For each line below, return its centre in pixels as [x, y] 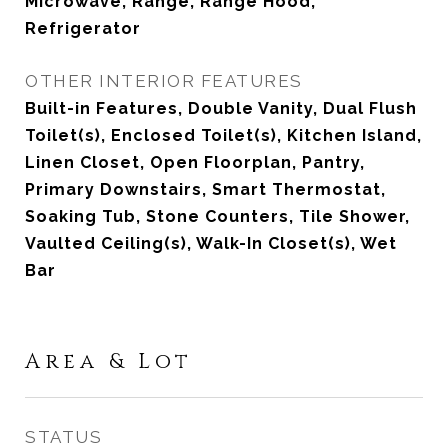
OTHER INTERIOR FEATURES [164, 81]
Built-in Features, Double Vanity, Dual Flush [221, 108]
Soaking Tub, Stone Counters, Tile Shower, [217, 216]
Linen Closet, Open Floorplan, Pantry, [195, 162]
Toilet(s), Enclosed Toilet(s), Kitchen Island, [223, 135]
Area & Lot [109, 362]
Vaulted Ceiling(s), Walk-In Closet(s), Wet [211, 243]
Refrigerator [83, 28]
